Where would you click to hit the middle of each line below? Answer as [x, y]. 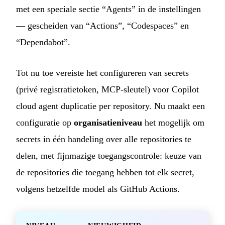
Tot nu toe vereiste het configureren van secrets [102, 73]
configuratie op [45, 123]
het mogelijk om [173, 123]
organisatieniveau [108, 123]
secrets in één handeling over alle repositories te [104, 139]
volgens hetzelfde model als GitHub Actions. [98, 189]
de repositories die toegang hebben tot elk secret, [105, 173]
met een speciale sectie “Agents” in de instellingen [108, 9]
